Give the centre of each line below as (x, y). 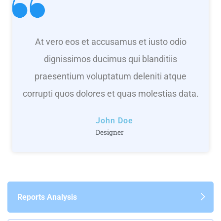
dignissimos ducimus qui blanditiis (110, 59)
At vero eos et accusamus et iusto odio (110, 41)
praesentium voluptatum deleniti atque (110, 76)
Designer (110, 132)
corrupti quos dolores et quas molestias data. (110, 93)
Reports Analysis (47, 197)
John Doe (114, 120)
